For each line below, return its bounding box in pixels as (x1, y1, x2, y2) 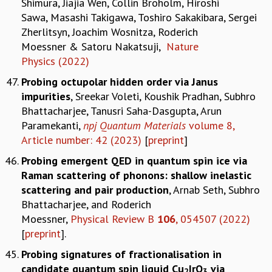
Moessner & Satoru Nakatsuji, (21, 39, 166, 53)
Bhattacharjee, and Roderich (21, 197, 151, 211)
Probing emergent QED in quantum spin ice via (21, 153, 247, 168)
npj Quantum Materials (83, 118, 186, 132)
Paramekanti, (21, 118, 83, 132)
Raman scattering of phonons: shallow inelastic (21, 168, 251, 182)
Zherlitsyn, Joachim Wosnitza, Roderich (21, 24, 198, 39)
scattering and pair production (21, 182, 169, 197)
